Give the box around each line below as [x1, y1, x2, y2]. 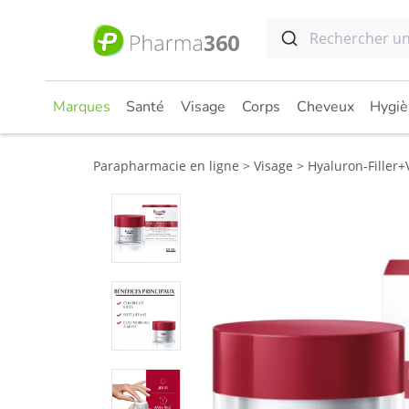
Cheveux [296, 97, 354, 117]
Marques [52, 97, 110, 117]
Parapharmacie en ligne [93, 157, 239, 174]
